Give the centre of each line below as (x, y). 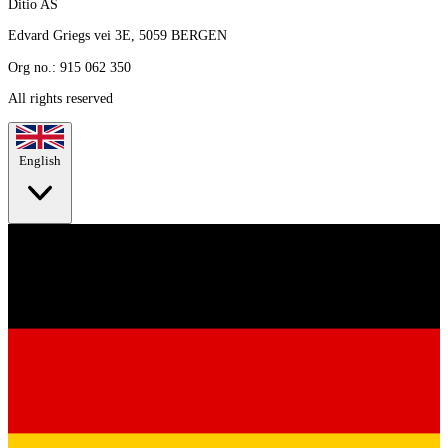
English (40, 160)
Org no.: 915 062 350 (69, 66)
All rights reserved (60, 98)
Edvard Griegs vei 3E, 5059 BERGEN (117, 35)
